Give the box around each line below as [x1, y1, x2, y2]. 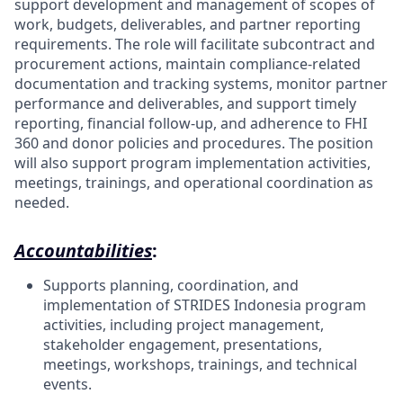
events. [43, 374, 92, 394]
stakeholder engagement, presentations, [43, 335, 322, 354]
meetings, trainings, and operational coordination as [14, 173, 373, 193]
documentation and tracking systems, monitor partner [14, 74, 388, 94]
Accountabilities [14, 238, 152, 263]
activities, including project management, [43, 315, 324, 335]
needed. [14, 193, 69, 212]
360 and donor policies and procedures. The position [14, 133, 373, 153]
